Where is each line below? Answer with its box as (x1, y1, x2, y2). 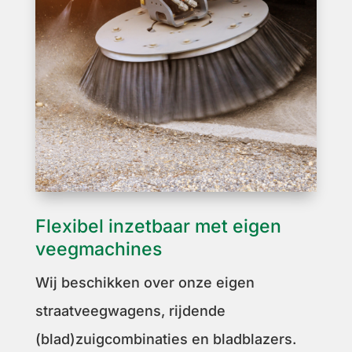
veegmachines (35, 237, 162, 260)
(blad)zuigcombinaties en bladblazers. (35, 330, 296, 347)
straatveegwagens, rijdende (35, 302, 225, 319)
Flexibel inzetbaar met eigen (35, 214, 281, 237)
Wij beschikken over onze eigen (35, 273, 255, 291)
